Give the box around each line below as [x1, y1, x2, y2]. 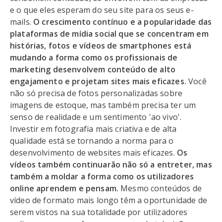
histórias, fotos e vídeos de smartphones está [10, 40, 192, 52]
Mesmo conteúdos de [120, 183, 202, 194]
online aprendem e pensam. [10, 183, 121, 194]
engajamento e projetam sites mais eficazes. [10, 76, 189, 87]
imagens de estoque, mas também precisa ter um [10, 100, 196, 111]
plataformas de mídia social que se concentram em [10, 28, 209, 40]
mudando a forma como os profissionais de [10, 52, 178, 63]
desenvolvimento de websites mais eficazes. [10, 147, 177, 159]
